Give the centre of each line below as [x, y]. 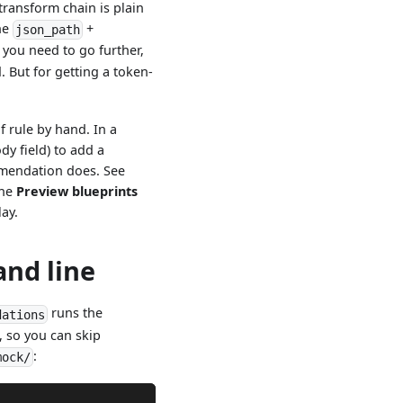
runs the [76, 313]
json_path [48, 30]
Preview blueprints [77, 192]
